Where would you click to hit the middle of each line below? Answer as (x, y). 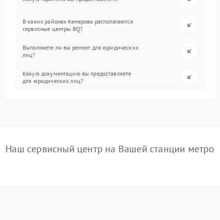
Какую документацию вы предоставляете (77, 73)
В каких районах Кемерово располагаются (78, 21)
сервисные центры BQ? (53, 28)
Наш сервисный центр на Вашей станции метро (110, 149)
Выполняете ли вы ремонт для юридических (81, 47)
